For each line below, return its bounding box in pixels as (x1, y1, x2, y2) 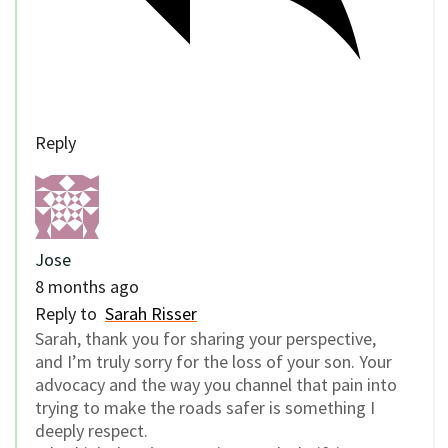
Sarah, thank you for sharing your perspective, (35, 327, 376, 351)
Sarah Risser (105, 302, 197, 326)
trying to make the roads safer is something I (35, 396, 375, 420)
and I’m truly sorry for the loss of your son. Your (35, 350, 392, 374)
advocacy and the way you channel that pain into (35, 373, 397, 397)
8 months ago (35, 275, 139, 299)
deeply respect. (35, 419, 148, 443)
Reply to (35, 302, 105, 326)
